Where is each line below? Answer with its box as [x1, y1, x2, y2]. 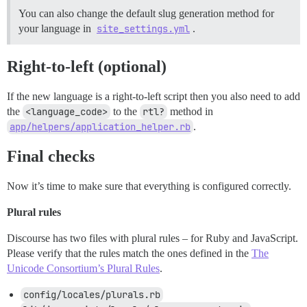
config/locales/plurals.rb [23, 288, 160, 301]
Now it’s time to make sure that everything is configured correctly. [7, 180, 291, 192]
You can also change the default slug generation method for [19, 7, 274, 19]
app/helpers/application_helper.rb [10, 120, 191, 133]
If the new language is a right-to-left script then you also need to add [7, 90, 300, 102]
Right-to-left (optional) [7, 57, 167, 75]
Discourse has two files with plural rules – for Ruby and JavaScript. [7, 232, 298, 244]
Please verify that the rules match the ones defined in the [7, 247, 251, 259]
